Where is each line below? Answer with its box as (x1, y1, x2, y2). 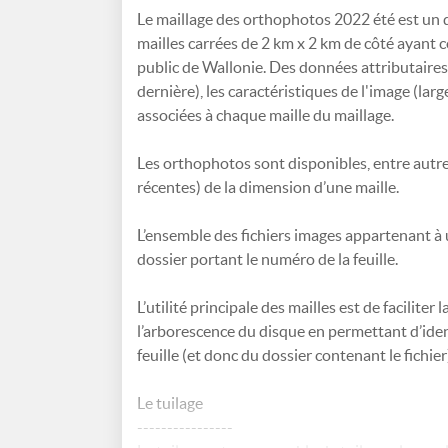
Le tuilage (137, 394, 203, 412)
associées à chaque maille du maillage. (137, 106, 394, 124)
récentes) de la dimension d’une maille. (137, 178, 399, 196)
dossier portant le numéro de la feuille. (137, 250, 398, 268)
